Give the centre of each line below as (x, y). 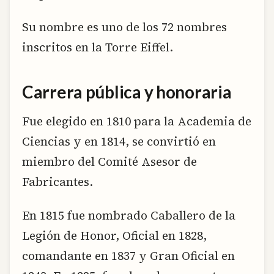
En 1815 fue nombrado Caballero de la (129, 216)
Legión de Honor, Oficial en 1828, (114, 236)
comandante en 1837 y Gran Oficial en (128, 256)
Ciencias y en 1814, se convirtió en (119, 142)
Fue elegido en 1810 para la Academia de (137, 121)
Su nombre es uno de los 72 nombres (124, 27)
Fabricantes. (57, 182)
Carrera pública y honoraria (127, 91)
